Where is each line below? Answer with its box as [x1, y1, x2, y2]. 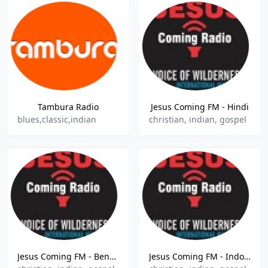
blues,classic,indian [17, 114, 96, 125]
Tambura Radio [38, 101, 99, 112]
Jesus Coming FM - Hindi [151, 101, 249, 112]
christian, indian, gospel [149, 114, 246, 125]
